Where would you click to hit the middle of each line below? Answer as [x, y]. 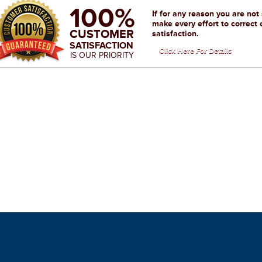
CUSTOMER [102, 34]
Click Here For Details [195, 51]
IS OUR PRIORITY [102, 55]
